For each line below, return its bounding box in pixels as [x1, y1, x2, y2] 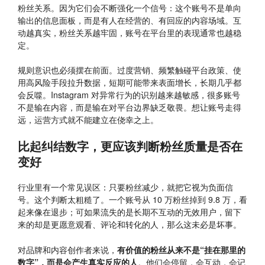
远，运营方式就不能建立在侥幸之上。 [18, 114, 159, 126]
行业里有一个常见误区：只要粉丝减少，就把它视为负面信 [18, 181, 233, 193]
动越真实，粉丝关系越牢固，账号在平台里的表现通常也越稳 [18, 26, 241, 38]
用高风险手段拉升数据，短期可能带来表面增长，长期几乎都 [18, 76, 241, 89]
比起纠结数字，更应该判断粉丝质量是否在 [18, 137, 243, 155]
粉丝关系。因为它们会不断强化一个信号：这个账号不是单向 [18, 1, 241, 14]
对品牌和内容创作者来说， [18, 243, 117, 256]
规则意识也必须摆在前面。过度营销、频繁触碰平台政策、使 [18, 64, 241, 76]
